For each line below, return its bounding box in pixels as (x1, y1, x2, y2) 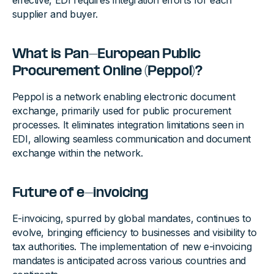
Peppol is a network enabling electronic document (12, 91, 235, 103)
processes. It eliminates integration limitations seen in (12, 119, 244, 131)
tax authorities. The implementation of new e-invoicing (12, 240, 252, 253)
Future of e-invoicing (12, 186, 149, 201)
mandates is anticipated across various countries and (12, 254, 246, 267)
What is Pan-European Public (12, 47, 201, 62)
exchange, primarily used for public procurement (12, 105, 231, 117)
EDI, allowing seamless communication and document (12, 133, 251, 146)
